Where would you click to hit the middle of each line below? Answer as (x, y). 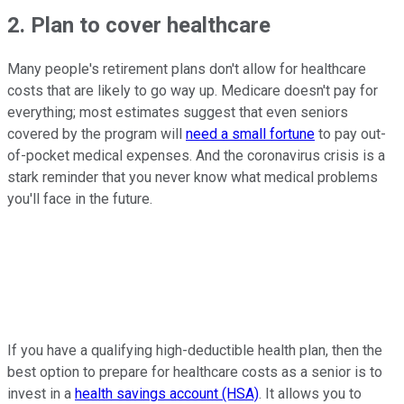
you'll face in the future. (82, 199)
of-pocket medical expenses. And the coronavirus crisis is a (196, 156)
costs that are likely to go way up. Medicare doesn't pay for (193, 91)
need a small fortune (250, 134)
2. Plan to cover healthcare (139, 25)
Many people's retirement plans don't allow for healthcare (187, 69)
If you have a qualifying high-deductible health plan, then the (195, 351)
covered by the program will (96, 134)
